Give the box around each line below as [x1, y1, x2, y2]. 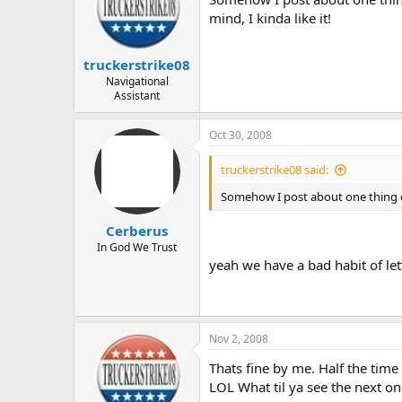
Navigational [105, 74, 169, 90]
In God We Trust [97, 239, 177, 255]
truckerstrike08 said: [221, 162, 328, 179]
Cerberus [106, 221, 168, 240]
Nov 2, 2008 [209, 330, 268, 346]
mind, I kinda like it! [209, 8, 331, 27]
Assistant [114, 88, 160, 104]
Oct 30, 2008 [209, 127, 272, 144]
